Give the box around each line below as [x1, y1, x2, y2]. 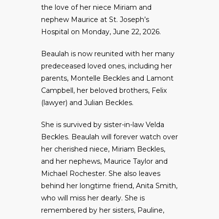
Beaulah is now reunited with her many [41, 49, 175, 59]
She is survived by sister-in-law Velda [41, 120, 164, 130]
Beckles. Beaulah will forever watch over [41, 132, 178, 142]
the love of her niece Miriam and [41, 3, 152, 12]
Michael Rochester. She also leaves [41, 169, 160, 178]
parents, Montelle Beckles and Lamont [41, 74, 174, 83]
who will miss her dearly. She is [41, 194, 145, 203]
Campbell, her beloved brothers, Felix [41, 86, 167, 95]
